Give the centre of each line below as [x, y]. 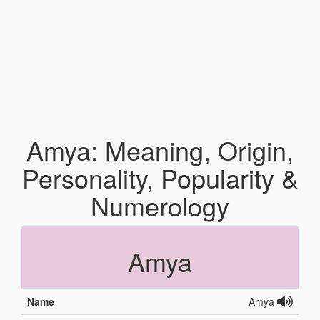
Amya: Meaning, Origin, [160, 150]
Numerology [160, 205]
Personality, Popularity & [160, 177]
